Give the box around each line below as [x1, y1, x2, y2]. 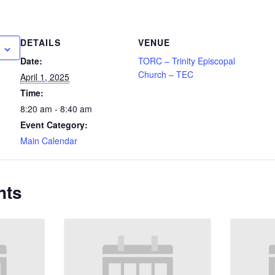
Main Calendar [20, 134, 78, 147]
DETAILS [20, 36, 61, 49]
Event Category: [20, 118, 88, 131]
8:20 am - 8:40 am [20, 103, 93, 115]
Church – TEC [138, 68, 194, 81]
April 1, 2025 [20, 71, 70, 83]
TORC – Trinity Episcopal [138, 55, 236, 68]
